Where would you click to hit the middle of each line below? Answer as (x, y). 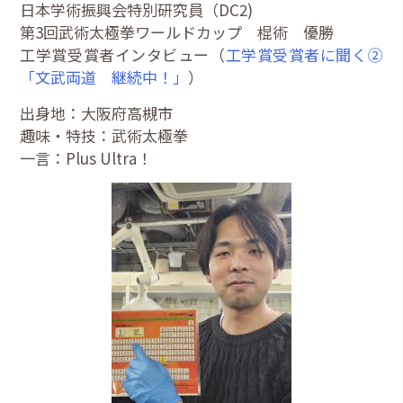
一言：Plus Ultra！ (86, 157)
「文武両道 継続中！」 (104, 76)
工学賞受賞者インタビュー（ (123, 54)
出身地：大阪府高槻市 (97, 112)
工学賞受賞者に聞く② (304, 54)
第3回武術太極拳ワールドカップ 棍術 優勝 (185, 31)
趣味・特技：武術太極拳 (104, 135)
